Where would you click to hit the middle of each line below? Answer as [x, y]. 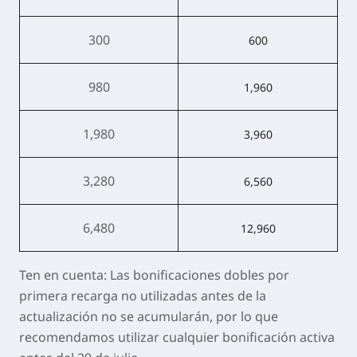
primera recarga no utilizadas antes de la [143, 296]
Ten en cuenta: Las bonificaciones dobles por [154, 275]
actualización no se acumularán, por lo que [149, 316]
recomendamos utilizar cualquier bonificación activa [177, 337]
